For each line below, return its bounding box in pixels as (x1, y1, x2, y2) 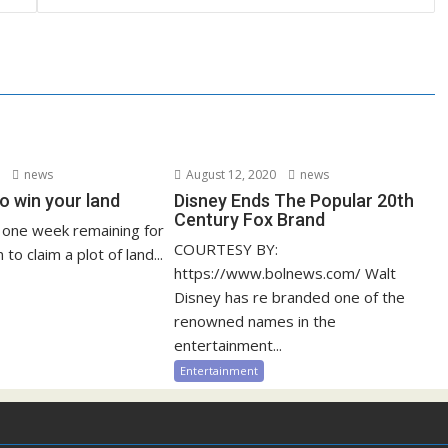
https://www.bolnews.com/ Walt (174, 263, 397, 283)
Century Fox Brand (174, 209, 326, 230)
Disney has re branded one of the (174, 287, 406, 307)
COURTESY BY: (174, 239, 279, 259)
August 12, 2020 (183, 166, 277, 183)
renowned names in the (174, 311, 337, 331)
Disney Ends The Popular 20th (174, 190, 415, 211)
